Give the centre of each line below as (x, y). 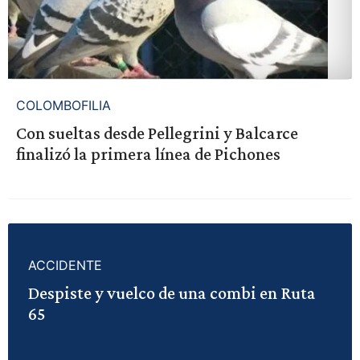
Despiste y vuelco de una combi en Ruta (172, 292)
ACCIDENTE (65, 265)
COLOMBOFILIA (63, 105)
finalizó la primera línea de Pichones (148, 153)
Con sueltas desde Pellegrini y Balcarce (157, 133)
